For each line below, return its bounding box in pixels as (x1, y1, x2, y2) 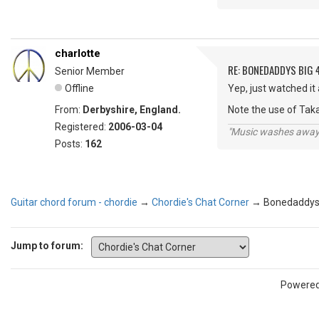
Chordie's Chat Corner (152, 196, 249, 208)
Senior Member (55, 66, 125, 78)
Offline (65, 83, 94, 95)
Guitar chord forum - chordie (11, 196, 137, 208)
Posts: (55, 138, 85, 150)
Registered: (55, 121, 108, 133)
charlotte (55, 47, 100, 61)
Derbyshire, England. (83, 104, 181, 116)
